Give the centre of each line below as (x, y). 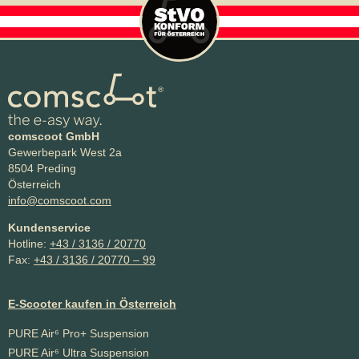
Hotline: (29, 244)
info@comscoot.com (60, 200)
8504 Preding (42, 168)
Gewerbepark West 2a (65, 152)
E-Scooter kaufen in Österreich (92, 303)
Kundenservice (49, 228)
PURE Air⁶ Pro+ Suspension (79, 333)
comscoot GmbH (54, 136)
